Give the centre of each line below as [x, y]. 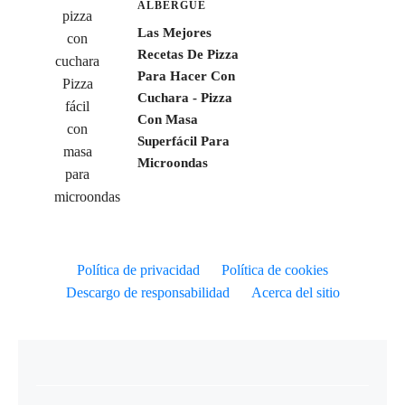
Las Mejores [174, 32]
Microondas [172, 162]
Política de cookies [275, 269]
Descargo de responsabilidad [147, 292]
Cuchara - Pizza [184, 97]
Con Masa [167, 119]
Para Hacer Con [186, 75]
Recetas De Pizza [188, 54]
